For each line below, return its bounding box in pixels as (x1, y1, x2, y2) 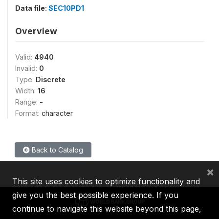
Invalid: (15, 64, 39, 72)
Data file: (15, 4, 48, 12)
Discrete (36, 75, 66, 84)
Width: (15, 87, 38, 95)
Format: (15, 109, 42, 117)
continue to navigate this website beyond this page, (12, 204, 201, 214)
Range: (15, 98, 40, 106)
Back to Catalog (30, 146, 83, 154)
